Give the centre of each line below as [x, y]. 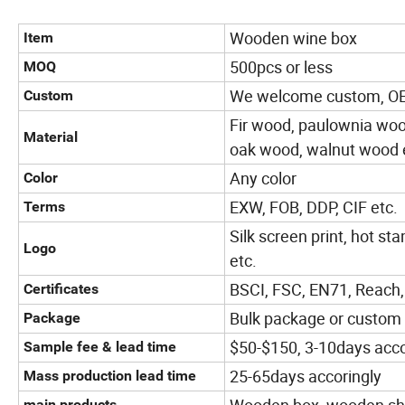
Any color [263, 179]
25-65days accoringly [306, 377]
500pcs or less [281, 67]
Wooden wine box [293, 38]
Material [51, 137]
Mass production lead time [110, 376]
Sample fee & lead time [100, 347]
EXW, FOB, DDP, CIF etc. [314, 207]
